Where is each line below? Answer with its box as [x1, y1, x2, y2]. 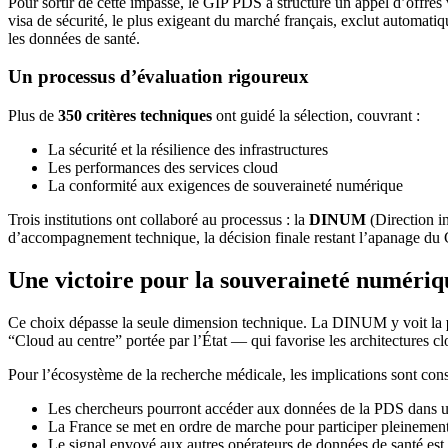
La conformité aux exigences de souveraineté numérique [48, 177, 403, 195]
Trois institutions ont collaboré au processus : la [8, 211, 309, 229]
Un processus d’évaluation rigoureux [8, 66, 309, 88]
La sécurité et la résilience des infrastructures [48, 141, 328, 159]
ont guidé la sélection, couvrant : [212, 107, 420, 125]
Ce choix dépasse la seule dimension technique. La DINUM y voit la [8, 314, 446, 332]
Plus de [8, 107, 58, 125]
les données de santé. [8, 29, 140, 47]
